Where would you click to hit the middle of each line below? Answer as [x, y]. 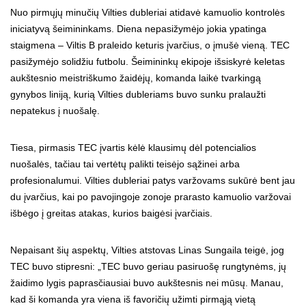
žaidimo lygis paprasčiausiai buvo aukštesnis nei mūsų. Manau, [147, 283]
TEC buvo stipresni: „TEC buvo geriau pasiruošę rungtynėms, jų [148, 266]
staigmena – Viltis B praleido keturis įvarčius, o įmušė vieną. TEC [150, 45]
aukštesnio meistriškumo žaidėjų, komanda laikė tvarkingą [136, 78]
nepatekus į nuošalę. [55, 111]
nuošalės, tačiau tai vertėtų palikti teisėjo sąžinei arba [125, 164]
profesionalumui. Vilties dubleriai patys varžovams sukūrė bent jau [153, 180]
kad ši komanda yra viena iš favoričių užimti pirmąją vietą [133, 299]
